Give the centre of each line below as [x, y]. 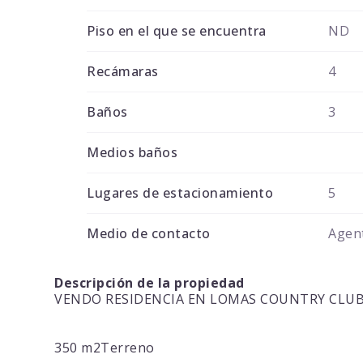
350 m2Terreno [105, 348]
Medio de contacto [149, 234]
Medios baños [132, 153]
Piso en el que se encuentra [177, 31]
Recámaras [123, 72]
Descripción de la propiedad [149, 283]
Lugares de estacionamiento [180, 193]
